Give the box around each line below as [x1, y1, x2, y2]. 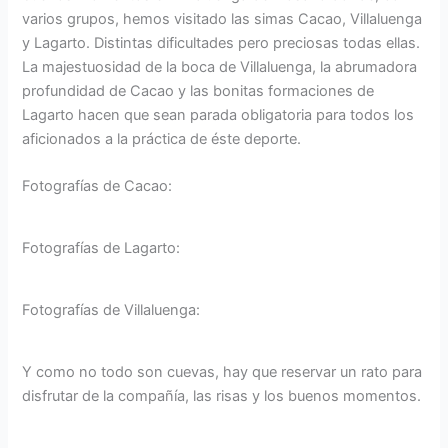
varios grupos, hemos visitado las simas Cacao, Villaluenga [22, 9, 423, 28]
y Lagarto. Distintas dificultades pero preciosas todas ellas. [22, 33, 421, 52]
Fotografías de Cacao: [22, 177, 173, 196]
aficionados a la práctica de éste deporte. [22, 129, 302, 148]
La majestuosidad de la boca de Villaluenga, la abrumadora [22, 57, 418, 76]
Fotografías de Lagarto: [22, 239, 181, 258]
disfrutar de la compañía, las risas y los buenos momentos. [22, 386, 422, 405]
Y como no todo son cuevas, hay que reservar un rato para [22, 362, 423, 381]
